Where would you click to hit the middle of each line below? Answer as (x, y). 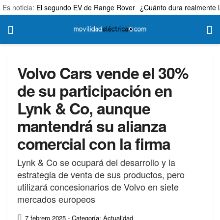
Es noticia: (19, 7)
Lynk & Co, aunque (84, 108)
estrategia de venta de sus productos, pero (101, 174)
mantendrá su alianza (92, 126)
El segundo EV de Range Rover (86, 7)
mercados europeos (56, 199)
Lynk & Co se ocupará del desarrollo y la (96, 162)
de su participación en (95, 90)
